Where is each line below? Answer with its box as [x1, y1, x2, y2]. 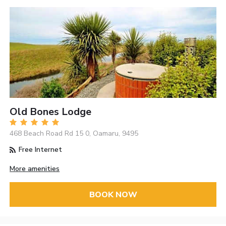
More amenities [10, 164, 60, 174]
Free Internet [17, 145, 63, 155]
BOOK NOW [89, 189, 137, 200]
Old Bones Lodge [10, 105, 92, 119]
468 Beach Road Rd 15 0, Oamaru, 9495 [10, 129, 139, 139]
